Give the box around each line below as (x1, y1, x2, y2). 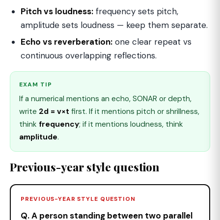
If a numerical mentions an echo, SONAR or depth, (19, 94, 192, 104)
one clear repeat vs (112, 36, 192, 47)
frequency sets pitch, (93, 6, 178, 17)
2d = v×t (39, 107, 69, 116)
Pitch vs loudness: (21, 6, 93, 17)
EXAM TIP (19, 81, 52, 88)
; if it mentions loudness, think (79, 119, 183, 129)
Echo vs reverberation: (21, 36, 112, 47)
